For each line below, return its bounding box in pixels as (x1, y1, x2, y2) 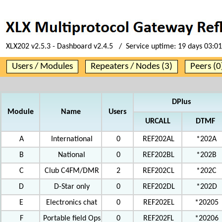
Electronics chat (46, 199, 97, 207)
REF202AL (143, 135, 174, 143)
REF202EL (143, 199, 174, 207)
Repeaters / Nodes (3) (91, 62, 172, 71)
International (51, 135, 93, 143)
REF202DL (142, 183, 175, 191)
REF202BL (143, 151, 174, 159)
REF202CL (143, 167, 174, 175)
